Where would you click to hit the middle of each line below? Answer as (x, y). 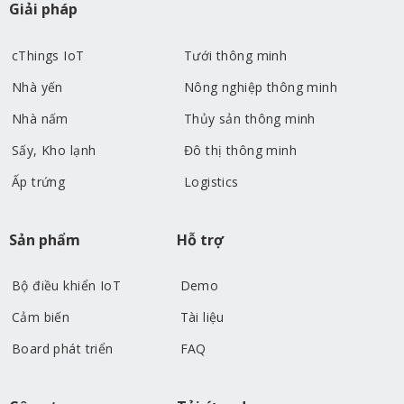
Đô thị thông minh (240, 150)
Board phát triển (62, 349)
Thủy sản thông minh (249, 118)
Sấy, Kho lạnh (54, 150)
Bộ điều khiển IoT (66, 286)
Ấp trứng (38, 181)
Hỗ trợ (201, 239)
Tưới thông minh (235, 55)
